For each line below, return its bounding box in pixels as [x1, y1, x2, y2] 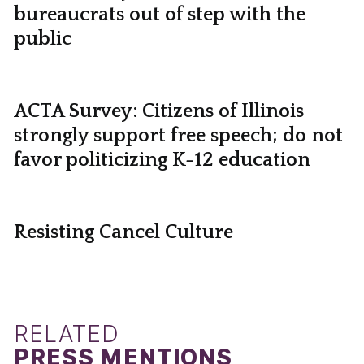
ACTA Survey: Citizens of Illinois [13, 101, 304, 123]
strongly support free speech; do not [13, 125, 343, 147]
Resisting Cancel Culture [13, 222, 233, 244]
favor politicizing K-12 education [13, 149, 310, 171]
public [13, 28, 71, 50]
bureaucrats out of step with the [13, 4, 305, 26]
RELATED [13, 320, 120, 349]
